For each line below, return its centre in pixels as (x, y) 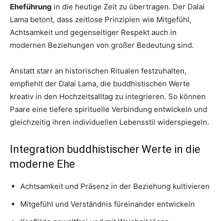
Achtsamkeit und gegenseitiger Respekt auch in (93, 33)
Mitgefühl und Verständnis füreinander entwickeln (108, 204)
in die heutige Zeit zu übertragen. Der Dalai (128, 7)
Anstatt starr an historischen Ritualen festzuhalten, (98, 71)
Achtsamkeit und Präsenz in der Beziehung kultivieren (115, 186)
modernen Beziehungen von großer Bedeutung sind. (102, 45)
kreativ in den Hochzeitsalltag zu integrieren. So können (108, 97)
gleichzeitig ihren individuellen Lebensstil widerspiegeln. (110, 122)
